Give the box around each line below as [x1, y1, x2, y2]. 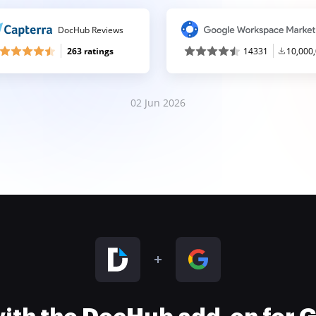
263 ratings [67, 45, 114, 57]
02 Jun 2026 [130, 96, 186, 109]
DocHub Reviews [58, 24, 123, 36]
